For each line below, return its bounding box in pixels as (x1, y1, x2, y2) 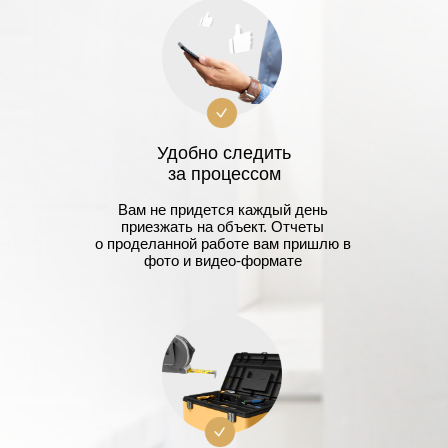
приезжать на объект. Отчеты (121, 217, 324, 235)
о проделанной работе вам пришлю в (94, 234, 351, 252)
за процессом (167, 163, 281, 184)
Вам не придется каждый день (117, 200, 328, 218)
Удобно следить (157, 142, 291, 163)
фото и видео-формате (143, 251, 302, 269)
